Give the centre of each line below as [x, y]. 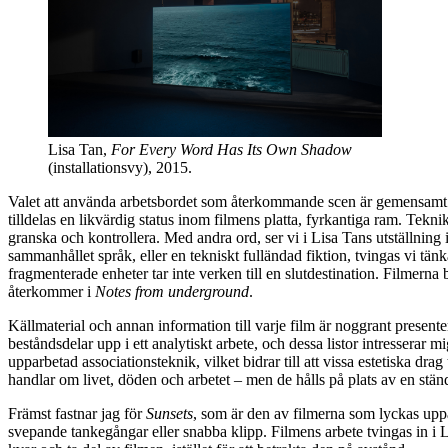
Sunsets [169, 413]
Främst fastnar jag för [77, 413]
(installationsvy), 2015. [120, 167]
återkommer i [51, 291]
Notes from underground [172, 291]
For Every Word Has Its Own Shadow [231, 149]
